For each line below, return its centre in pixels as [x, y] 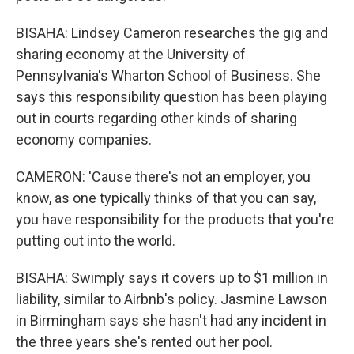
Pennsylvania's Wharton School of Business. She [168, 75]
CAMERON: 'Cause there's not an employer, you [163, 177]
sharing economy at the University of [131, 54]
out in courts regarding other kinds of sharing [156, 118]
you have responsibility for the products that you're [175, 219]
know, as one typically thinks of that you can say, [166, 198]
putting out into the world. [96, 241]
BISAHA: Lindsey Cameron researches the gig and [172, 33]
